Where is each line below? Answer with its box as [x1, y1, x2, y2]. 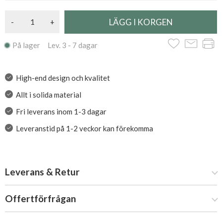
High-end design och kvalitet [15, 73, 110, 82]
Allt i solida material [15, 90, 81, 99]
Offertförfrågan [5, 193, 76, 204]
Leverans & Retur [5, 166, 80, 177]
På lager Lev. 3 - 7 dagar [12, 41, 98, 50]
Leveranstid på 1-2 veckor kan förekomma [15, 124, 153, 133]
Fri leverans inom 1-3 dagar [15, 107, 107, 116]
